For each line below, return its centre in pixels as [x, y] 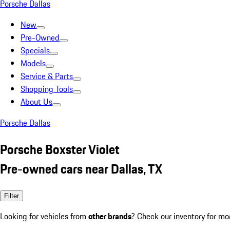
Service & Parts [47, 76]
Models [33, 63]
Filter [12, 196]
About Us [36, 102]
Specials [35, 50]
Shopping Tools [47, 89]
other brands [110, 216]
